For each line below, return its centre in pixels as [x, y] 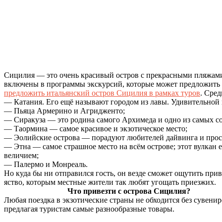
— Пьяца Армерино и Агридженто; [64, 111]
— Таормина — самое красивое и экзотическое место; [96, 128]
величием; [21, 155]
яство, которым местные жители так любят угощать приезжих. [110, 182]
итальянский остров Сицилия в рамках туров [123, 93]
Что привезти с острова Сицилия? [97, 191]
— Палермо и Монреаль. [46, 164]
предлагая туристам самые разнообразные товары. [90, 209]
